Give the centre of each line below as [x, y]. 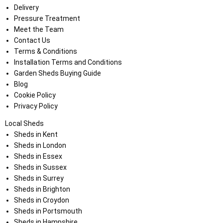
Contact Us [32, 41]
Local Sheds [24, 124]
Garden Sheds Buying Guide [57, 73]
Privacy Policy [36, 106]
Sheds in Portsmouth [48, 211]
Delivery [26, 8]
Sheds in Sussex [40, 167]
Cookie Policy [35, 95]
